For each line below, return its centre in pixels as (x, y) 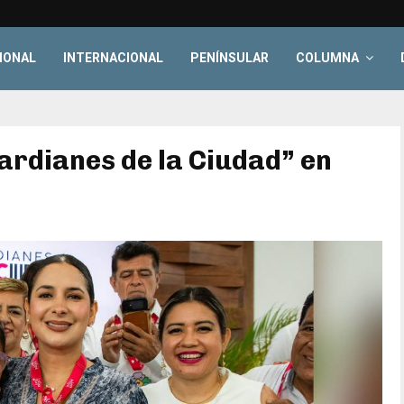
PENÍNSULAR (230, 58)
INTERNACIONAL (114, 58)
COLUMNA (328, 58)
